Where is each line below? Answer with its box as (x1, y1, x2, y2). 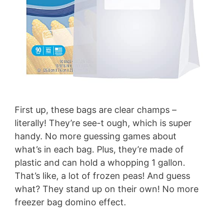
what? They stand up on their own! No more (15, 184, 198, 195)
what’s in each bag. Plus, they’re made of (15, 144, 184, 155)
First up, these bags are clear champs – (15, 105, 176, 115)
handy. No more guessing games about (15, 131, 176, 142)
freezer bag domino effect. (15, 197, 126, 208)
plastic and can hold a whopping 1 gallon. (15, 157, 185, 168)
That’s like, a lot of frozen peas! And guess (15, 171, 190, 181)
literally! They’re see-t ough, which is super (15, 118, 192, 129)
